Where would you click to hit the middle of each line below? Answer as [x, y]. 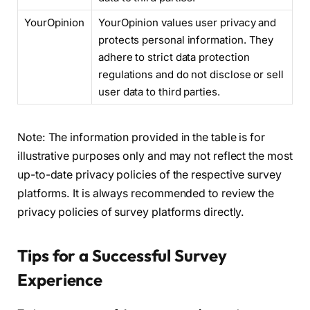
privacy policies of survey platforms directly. [131, 212]
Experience [60, 279]
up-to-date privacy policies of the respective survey [149, 174]
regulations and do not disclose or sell [191, 75]
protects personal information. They [186, 40]
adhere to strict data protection [174, 57]
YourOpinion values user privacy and [188, 23]
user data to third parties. [159, 92]
